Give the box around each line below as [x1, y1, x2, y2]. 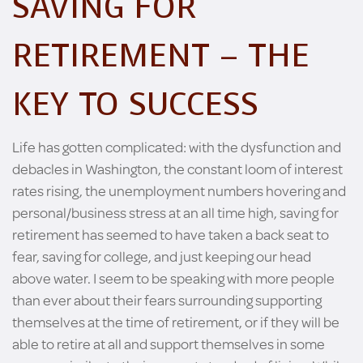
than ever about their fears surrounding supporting [12, 289, 322, 310]
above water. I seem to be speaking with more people [12, 267, 335, 288]
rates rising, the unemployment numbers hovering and [12, 180, 346, 201]
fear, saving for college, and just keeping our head [12, 246, 311, 267]
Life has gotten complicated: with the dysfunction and [12, 136, 341, 157]
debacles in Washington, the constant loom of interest [12, 158, 343, 179]
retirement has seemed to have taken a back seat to [12, 224, 329, 245]
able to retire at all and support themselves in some [12, 333, 325, 354]
